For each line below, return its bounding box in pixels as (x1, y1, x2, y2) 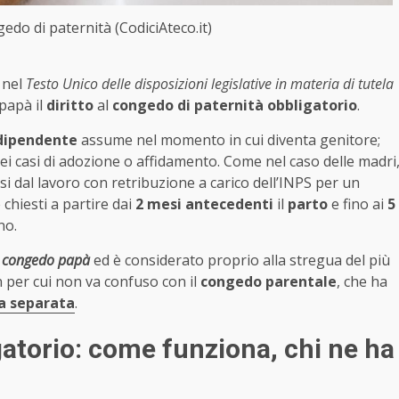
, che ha (337, 272, 387, 292)
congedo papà (2, 250, 90, 271)
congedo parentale (200, 272, 337, 292)
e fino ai (328, 194, 387, 215)
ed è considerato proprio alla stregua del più (90, 250, 390, 271)
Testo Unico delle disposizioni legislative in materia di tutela (26, 74, 394, 94)
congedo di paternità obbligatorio (109, 95, 357, 116)
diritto (46, 95, 94, 116)
